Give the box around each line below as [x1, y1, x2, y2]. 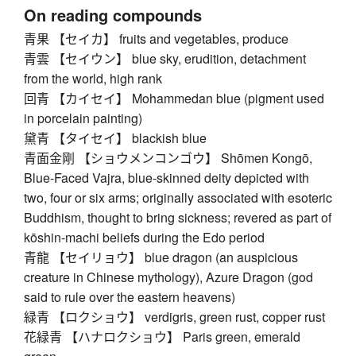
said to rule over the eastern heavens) [24, 288, 235, 307]
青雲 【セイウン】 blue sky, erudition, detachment [24, 49, 306, 68]
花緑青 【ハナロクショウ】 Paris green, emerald [24, 327, 300, 346]
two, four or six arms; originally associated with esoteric [24, 188, 332, 207]
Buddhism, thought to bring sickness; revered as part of [24, 208, 331, 227]
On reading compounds [24, 3, 202, 27]
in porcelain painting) [24, 109, 142, 128]
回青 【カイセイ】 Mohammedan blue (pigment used [24, 89, 324, 108]
